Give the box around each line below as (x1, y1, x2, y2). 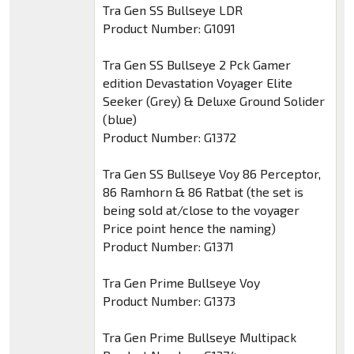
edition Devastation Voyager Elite (102, 75, 292, 91)
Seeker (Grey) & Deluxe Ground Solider (102, 93, 325, 109)
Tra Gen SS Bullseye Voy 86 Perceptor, (102, 166, 321, 182)
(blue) (102, 111, 137, 127)
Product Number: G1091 (102, 21, 235, 36)
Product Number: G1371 (102, 239, 234, 254)
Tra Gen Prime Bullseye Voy (102, 275, 260, 291)
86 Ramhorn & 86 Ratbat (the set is (102, 184, 303, 200)
